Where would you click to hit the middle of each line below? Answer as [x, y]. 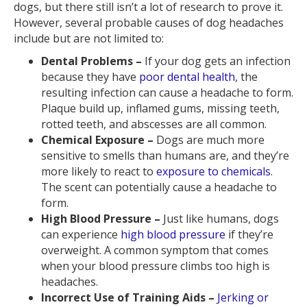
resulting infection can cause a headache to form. [167, 92]
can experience [81, 234]
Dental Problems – [91, 61]
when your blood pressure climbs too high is [156, 266]
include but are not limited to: [89, 38]
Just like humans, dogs [220, 218]
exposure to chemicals [213, 171]
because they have [90, 76]
